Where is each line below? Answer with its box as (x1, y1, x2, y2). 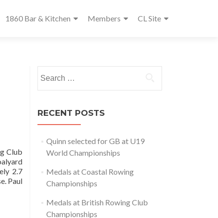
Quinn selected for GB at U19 (46, 136, 145, 145)
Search (37, 67, 59, 76)
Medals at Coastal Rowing (46, 167, 134, 176)
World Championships (46, 148, 120, 157)
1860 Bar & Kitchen (5, 14, 71, 23)
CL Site (138, 14, 161, 23)
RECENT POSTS (37, 108, 105, 118)
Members (88, 14, 121, 23)
